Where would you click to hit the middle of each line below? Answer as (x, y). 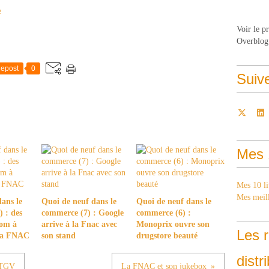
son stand (59, 236)
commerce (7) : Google (83, 213)
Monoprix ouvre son (173, 224)
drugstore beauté (167, 236)
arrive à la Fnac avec (79, 224)
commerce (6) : (163, 213)
